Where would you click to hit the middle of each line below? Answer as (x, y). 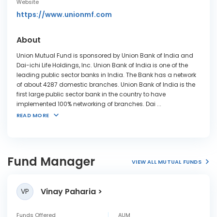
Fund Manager (51, 162)
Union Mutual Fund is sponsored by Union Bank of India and (105, 55)
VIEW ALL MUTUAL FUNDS (167, 162)
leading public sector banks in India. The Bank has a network (106, 75)
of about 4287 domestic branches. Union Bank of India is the (106, 85)
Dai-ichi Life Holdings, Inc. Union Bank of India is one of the (102, 65)
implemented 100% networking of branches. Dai (86, 104)
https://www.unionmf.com (64, 15)
